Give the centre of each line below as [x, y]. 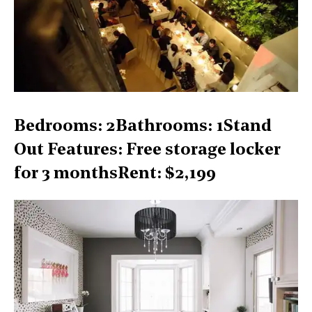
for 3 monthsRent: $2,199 [115, 174]
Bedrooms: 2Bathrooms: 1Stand [143, 127]
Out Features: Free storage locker [147, 150]
